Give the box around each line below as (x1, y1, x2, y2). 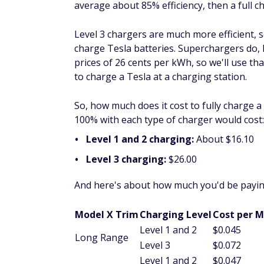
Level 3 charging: (86, 153, 169, 166)
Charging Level (140, 208, 212, 221)
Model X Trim (75, 208, 138, 221)
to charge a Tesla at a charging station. (74, 70, 247, 83)
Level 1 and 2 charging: (86, 133, 196, 146)
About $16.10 (196, 133, 254, 146)
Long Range (75, 231, 128, 244)
